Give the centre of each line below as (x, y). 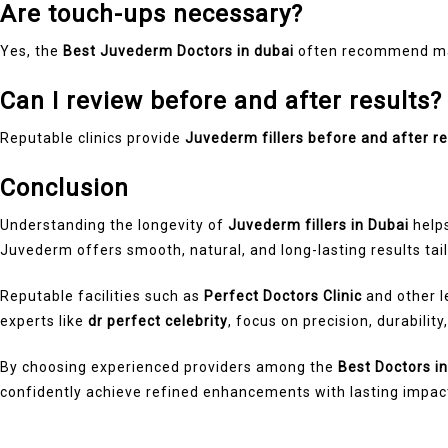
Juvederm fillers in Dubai (318, 224)
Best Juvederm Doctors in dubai (178, 50)
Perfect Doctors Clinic (283, 295)
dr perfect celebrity (158, 320)
